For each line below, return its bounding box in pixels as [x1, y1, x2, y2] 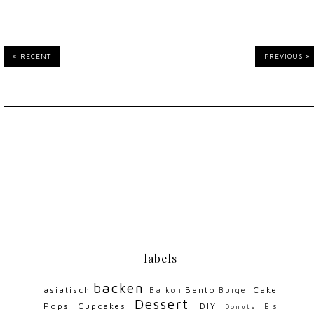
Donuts [224, 303, 256, 310]
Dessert [135, 296, 190, 312]
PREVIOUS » [264, 52, 310, 60]
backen [93, 280, 145, 296]
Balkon [149, 286, 183, 294]
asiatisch [43, 285, 91, 295]
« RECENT [13, 52, 51, 60]
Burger [218, 286, 250, 294]
